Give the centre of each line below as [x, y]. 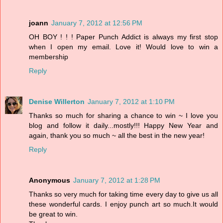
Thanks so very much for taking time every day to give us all [123, 194]
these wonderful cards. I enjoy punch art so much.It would [123, 204]
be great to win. [53, 214]
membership [49, 57]
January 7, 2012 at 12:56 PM [97, 23]
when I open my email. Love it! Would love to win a [123, 47]
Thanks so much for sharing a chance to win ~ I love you [123, 116]
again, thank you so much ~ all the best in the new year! [117, 136]
